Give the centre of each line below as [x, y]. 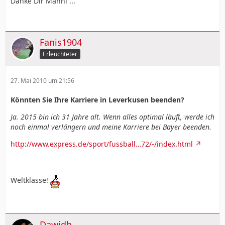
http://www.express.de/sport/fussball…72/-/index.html [102, 144]
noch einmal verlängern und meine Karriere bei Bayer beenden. [111, 127]
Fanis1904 [61, 42]
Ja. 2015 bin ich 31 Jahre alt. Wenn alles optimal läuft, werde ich [113, 117]
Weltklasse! [30, 180]
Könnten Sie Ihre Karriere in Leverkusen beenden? [97, 99]
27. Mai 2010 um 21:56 [42, 80]
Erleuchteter [60, 54]
